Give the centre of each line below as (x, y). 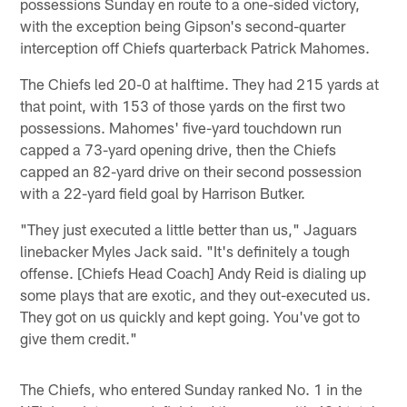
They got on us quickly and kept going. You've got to (190, 316)
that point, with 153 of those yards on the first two (183, 105)
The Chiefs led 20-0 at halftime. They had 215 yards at (200, 83)
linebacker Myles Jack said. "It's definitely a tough (185, 250)
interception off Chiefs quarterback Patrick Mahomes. (195, 47)
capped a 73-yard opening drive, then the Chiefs (179, 149)
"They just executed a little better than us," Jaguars (189, 228)
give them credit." (79, 338)
